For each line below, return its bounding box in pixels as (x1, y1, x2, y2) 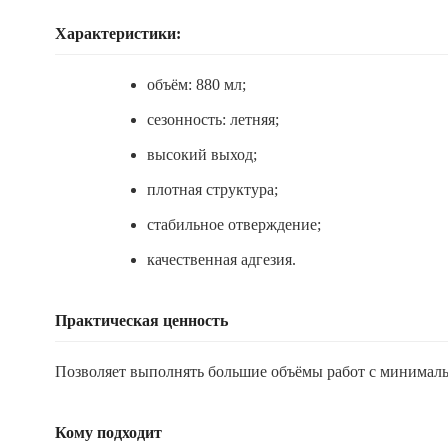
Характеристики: (55, 25, 181, 42)
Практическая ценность (55, 312, 228, 329)
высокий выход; (147, 146, 257, 163)
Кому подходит (55, 424, 162, 441)
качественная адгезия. (147, 251, 296, 268)
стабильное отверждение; (147, 216, 321, 233)
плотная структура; (147, 181, 278, 198)
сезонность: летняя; (147, 111, 279, 128)
